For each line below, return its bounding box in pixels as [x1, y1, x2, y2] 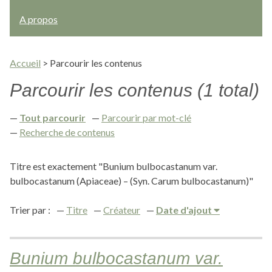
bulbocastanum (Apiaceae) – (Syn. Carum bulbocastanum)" [10, 175, 253, 186]
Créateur [103, 204, 140, 216]
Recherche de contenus [19, 126, 115, 138]
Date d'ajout [156, 204, 214, 216]
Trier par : [10, 204, 50, 216]
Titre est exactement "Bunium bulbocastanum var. [10, 160, 217, 172]
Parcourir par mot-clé [101, 112, 191, 123]
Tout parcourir [19, 112, 86, 123]
